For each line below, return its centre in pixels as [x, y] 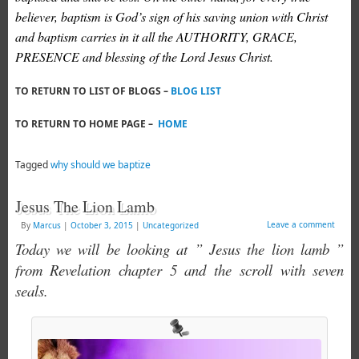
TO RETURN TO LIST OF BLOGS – [93, 91]
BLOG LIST [196, 91]
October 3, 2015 [101, 226]
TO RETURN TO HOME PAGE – [85, 124]
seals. [31, 291]
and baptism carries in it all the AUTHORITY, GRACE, [156, 37]
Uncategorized [170, 226]
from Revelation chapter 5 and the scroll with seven [179, 270]
